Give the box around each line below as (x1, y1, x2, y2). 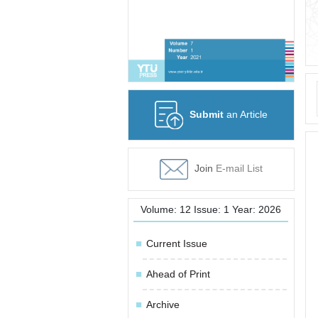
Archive (146, 298, 180, 310)
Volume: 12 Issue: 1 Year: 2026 (141, 203, 281, 215)
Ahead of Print (146, 268, 210, 280)
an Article (223, 108, 268, 120)
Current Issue (146, 237, 207, 249)
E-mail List (212, 163, 263, 175)
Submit (189, 108, 224, 120)
